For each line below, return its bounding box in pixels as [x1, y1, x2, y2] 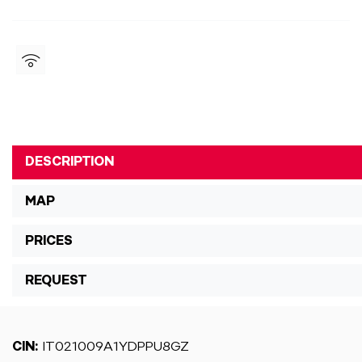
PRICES [25, 233, 73, 248]
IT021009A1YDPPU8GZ [39, 339, 189, 354]
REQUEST [25, 272, 86, 288]
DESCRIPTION [25, 154, 114, 169]
